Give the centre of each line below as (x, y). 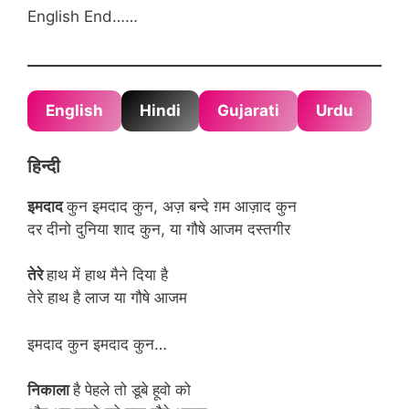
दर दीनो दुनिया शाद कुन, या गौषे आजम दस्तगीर (159, 229)
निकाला (50, 390)
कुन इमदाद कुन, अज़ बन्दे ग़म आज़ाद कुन (182, 206)
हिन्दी (44, 166)
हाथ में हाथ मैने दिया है (107, 275)
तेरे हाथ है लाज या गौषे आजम (107, 298)
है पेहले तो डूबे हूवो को (132, 390)
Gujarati (248, 110)
